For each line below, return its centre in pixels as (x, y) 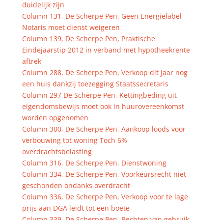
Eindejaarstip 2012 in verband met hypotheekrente (106, 50)
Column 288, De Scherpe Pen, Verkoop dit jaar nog (105, 72)
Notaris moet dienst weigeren (71, 27)
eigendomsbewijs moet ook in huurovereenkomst (103, 106)
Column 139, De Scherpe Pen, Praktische (88, 39)
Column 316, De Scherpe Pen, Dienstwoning (94, 163)
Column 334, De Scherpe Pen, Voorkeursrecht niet (104, 174)
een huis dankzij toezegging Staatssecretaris (95, 84)
